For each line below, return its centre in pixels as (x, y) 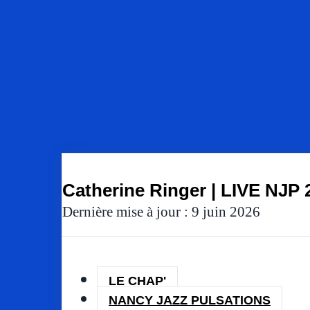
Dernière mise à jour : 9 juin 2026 (161, 212)
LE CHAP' (137, 281)
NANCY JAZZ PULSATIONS (190, 300)
